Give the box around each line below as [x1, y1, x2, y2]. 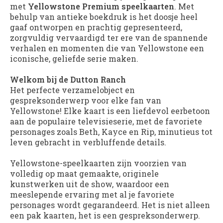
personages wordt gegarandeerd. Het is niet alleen [10, 199, 210, 210]
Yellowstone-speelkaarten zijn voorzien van [10, 157, 187, 168]
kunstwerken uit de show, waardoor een [10, 178, 169, 189]
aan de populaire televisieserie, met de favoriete [10, 115, 202, 126]
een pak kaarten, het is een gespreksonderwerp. [10, 210, 200, 221]
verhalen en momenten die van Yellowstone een [10, 42, 204, 53]
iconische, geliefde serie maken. [10, 53, 138, 64]
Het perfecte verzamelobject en [10, 84, 135, 95]
